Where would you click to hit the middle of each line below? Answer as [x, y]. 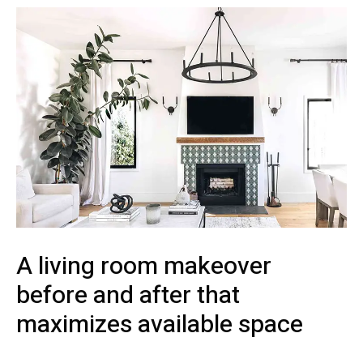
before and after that [128, 295]
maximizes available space [160, 325]
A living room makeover [144, 266]
